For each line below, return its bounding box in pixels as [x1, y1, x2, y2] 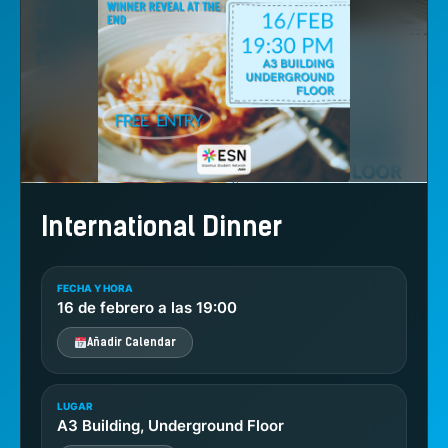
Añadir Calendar [86, 336, 176, 349]
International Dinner [41, 211, 282, 243]
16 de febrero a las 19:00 [57, 298, 237, 317]
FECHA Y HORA [57, 282, 133, 294]
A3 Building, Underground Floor [57, 416, 284, 435]
